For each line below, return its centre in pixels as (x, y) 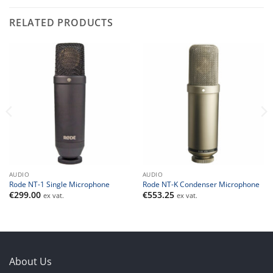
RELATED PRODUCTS (61, 23)
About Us (30, 262)
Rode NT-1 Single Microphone (59, 184)
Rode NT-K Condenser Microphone (201, 184)
